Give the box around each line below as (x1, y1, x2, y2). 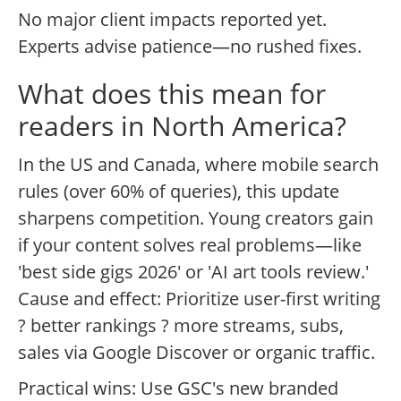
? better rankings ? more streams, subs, (18, 313, 344, 338)
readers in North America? (18, 107, 346, 145)
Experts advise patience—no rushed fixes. (18, 34, 362, 59)
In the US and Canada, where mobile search (18, 152, 379, 177)
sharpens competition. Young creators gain (18, 206, 373, 231)
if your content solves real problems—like (18, 233, 362, 258)
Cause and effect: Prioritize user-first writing (18, 286, 380, 311)
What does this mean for (18, 75, 326, 113)
